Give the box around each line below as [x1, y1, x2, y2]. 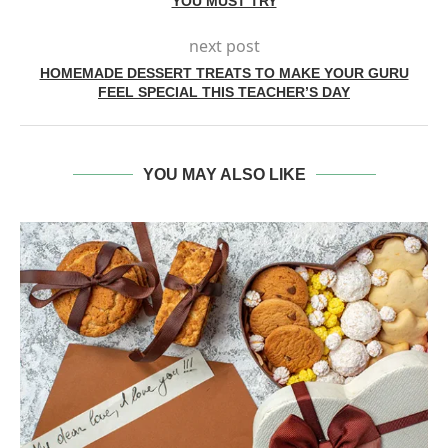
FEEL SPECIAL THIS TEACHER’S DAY [98, 84, 350, 101]
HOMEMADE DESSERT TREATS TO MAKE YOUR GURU [39, 65, 409, 82]
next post [188, 35, 260, 58]
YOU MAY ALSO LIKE [142, 166, 306, 184]
